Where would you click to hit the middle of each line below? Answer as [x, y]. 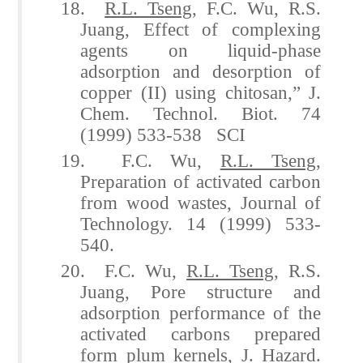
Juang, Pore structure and [201, 291]
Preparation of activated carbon [201, 181]
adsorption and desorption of [201, 71]
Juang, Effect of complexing [201, 29]
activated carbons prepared [201, 333]
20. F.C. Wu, [124, 270]
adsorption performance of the [201, 312]
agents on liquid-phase [201, 50]
